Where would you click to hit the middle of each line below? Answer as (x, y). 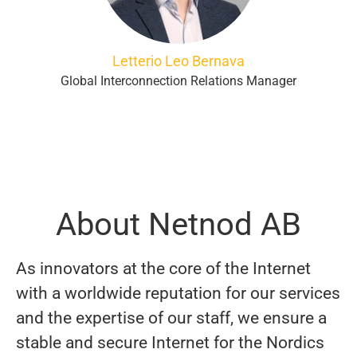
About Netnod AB (178, 224)
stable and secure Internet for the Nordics (170, 343)
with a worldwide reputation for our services (178, 293)
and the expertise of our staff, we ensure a (171, 318)
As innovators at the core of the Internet (163, 269)
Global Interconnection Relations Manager (178, 81)
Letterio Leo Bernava (178, 61)
